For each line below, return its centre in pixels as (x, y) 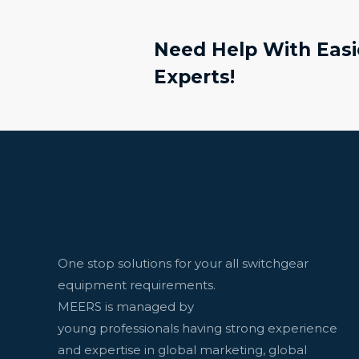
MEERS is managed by (126, 306)
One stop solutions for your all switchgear (183, 263)
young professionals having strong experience (198, 328)
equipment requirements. (137, 284)
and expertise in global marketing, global (182, 349)
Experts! (194, 77)
